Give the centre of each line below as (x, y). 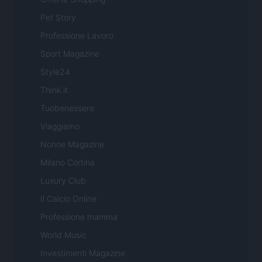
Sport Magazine (70, 53)
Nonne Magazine (72, 144)
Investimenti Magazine (83, 253)
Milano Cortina (68, 162)
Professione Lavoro (77, 35)
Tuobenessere (67, 108)
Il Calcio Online (68, 198)
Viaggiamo (60, 126)
